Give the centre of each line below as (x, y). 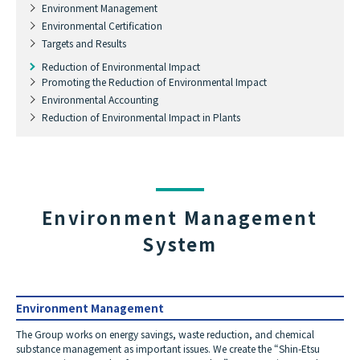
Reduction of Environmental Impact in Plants (141, 117)
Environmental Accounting (100, 99)
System (180, 243)
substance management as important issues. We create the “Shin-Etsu (168, 348)
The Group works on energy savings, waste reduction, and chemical (165, 333)
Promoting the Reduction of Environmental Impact (154, 81)
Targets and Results (84, 43)
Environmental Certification (102, 25)
